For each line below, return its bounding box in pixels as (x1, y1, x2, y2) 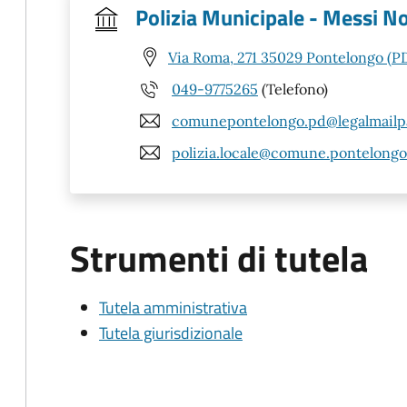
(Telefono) (258, 79, 328, 98)
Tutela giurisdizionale (99, 321, 243, 345)
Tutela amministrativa (99, 295, 247, 320)
